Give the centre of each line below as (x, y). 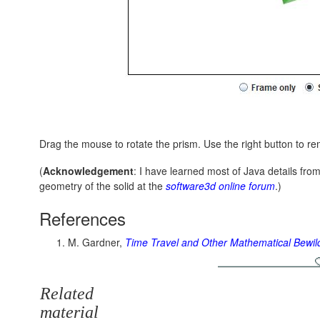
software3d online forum (220, 186)
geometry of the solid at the (102, 186)
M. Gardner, (96, 242)
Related (67, 294)
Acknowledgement (88, 171)
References (82, 218)
